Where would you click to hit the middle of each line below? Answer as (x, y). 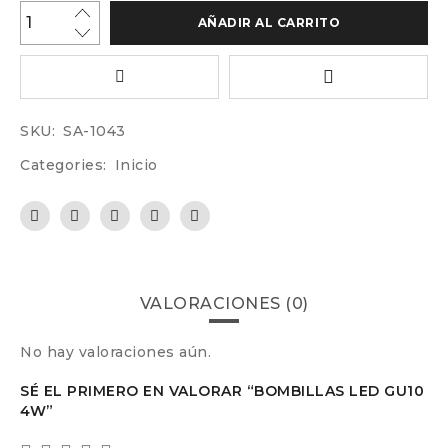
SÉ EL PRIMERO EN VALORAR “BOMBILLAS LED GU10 (222, 391)
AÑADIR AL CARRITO (269, 22)
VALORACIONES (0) (224, 303)
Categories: (63, 165)
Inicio (136, 165)
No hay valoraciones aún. (115, 352)
